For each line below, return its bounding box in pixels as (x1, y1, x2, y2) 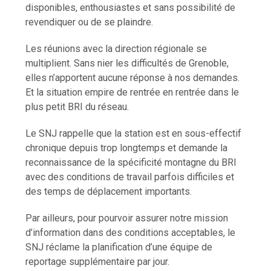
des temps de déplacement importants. (25, 185, 192, 197)
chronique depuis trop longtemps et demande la (25, 142, 228, 154)
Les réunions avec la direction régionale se (25, 42, 207, 54)
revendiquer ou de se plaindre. (25, 16, 154, 28)
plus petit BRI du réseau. (25, 100, 129, 113)
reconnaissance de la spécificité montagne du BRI (25, 156, 237, 168)
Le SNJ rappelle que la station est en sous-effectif (25, 127, 242, 139)
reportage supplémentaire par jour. (25, 255, 170, 267)
